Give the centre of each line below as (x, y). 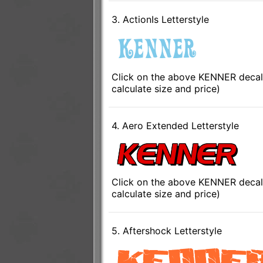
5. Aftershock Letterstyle (166, 231)
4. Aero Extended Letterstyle (175, 126)
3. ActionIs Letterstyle (160, 20)
